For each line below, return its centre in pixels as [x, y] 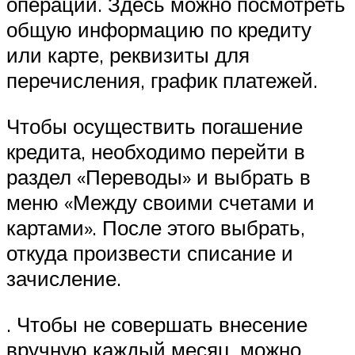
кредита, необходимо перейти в [156, 152]
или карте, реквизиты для [128, 55]
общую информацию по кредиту [159, 30]
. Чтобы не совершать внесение [157, 324]
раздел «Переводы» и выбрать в [158, 177]
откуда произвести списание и [150, 253]
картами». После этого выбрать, [156, 228]
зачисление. [64, 279]
